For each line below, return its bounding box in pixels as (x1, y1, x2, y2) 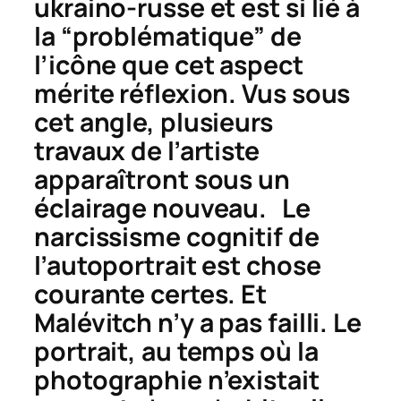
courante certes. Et (34, 276, 268, 311)
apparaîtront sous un (34, 161, 290, 197)
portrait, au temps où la (34, 333, 319, 369)
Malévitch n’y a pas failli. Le (34, 304, 362, 340)
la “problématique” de (34, 18, 302, 54)
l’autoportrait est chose (34, 247, 321, 283)
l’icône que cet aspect (34, 47, 303, 82)
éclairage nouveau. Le (34, 190, 311, 226)
